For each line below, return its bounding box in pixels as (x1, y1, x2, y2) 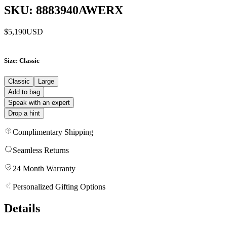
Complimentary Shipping (13, 127, 93, 136)
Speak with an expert (8, 98, 70, 106)
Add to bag (8, 88, 40, 96)
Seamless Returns (13, 145, 69, 155)
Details (4, 201, 40, 215)
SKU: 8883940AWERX (4, 3, 123, 17)
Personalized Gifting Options (13, 182, 105, 191)
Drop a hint (8, 109, 40, 117)
